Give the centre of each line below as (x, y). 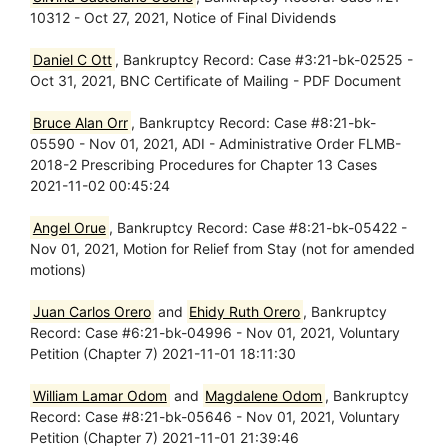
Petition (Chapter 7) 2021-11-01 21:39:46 (164, 437)
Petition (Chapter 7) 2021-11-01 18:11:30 (163, 353)
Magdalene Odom (264, 395)
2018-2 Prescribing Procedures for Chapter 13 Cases (203, 164)
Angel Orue (69, 227)
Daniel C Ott (72, 59)
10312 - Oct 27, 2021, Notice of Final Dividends (183, 17)
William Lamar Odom (99, 395)
